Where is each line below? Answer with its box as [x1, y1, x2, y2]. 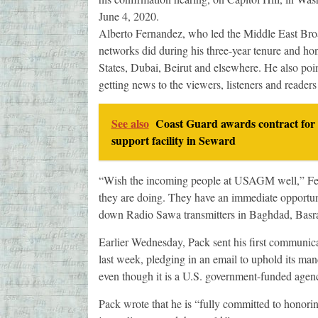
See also [111, 115, 149, 132]
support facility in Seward [111, 132, 236, 149]
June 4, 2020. [98, 9, 159, 24]
